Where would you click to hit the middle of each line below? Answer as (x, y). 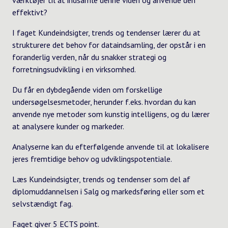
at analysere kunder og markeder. (68, 126)
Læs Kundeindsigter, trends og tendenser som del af (101, 179)
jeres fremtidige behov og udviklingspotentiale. (92, 159)
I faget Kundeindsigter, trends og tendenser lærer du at (106, 32)
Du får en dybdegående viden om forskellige (87, 89)
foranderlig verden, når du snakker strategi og (89, 57)
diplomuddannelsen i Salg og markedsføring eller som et (108, 191)
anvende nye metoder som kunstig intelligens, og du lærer (111, 114)
